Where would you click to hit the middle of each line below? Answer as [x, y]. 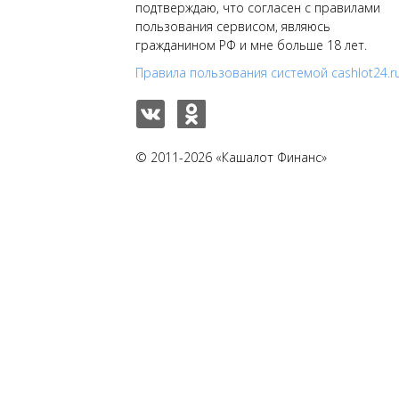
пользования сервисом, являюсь [233, 27]
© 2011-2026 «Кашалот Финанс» [231, 158]
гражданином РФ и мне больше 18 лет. [251, 45]
